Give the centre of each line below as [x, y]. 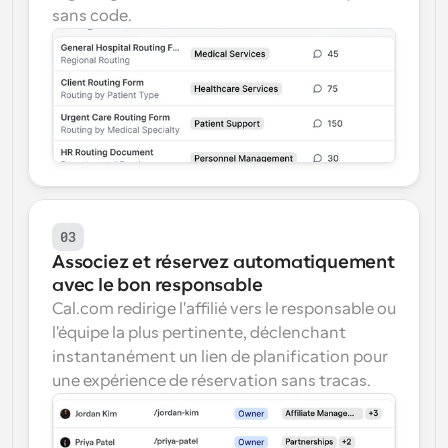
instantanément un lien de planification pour [220, 357]
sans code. [92, 16]
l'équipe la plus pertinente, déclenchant [199, 333]
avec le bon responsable [157, 285]
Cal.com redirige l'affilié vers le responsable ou [224, 309]
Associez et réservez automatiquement [223, 262]
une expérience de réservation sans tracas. [211, 381]
